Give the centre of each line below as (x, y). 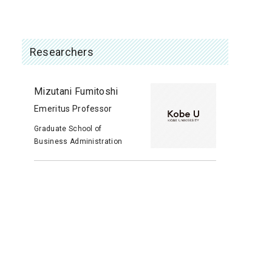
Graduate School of (68, 128)
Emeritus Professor (73, 108)
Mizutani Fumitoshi (76, 91)
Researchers (62, 52)
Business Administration (78, 141)
